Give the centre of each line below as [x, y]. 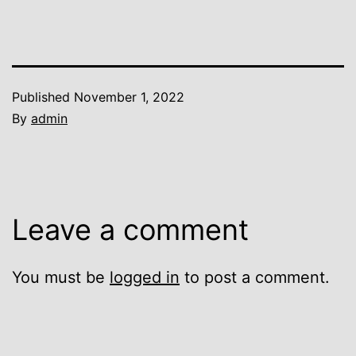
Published [43, 97]
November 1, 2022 [129, 97]
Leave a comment [130, 229]
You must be [61, 277]
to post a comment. [255, 277]
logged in [145, 277]
